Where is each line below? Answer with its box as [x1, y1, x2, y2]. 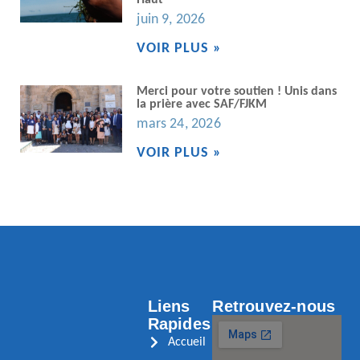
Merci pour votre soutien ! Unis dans [137, 84, 337, 98]
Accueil [167, 336, 206, 350]
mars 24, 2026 [137, 116, 221, 132]
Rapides [147, 315, 211, 333]
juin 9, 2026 [137, 11, 206, 27]
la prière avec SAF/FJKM [137, 97, 268, 111]
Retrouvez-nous [212, 297, 336, 316]
